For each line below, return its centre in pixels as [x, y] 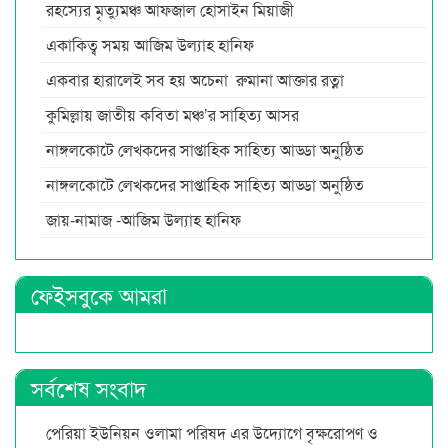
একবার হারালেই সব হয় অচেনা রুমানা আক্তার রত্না [197, 79]
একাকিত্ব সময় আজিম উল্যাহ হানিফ [150, 44]
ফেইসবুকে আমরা [99, 294]
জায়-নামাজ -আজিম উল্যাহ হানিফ [143, 219]
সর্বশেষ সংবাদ [89, 387]
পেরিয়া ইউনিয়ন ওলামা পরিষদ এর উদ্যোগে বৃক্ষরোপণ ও [212, 432]
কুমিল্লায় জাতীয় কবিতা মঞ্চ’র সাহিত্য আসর [174, 114]
